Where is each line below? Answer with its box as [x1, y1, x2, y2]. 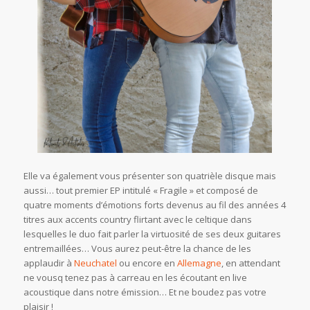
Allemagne [176, 256, 221, 269]
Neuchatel [73, 256, 117, 269]
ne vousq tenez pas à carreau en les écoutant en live [23, 271, 247, 284]
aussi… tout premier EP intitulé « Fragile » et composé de [23, 183, 258, 197]
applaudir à [23, 256, 74, 269]
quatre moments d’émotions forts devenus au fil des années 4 [23, 198, 286, 211]
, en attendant [221, 256, 280, 269]
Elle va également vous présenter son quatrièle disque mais [23, 169, 276, 182]
